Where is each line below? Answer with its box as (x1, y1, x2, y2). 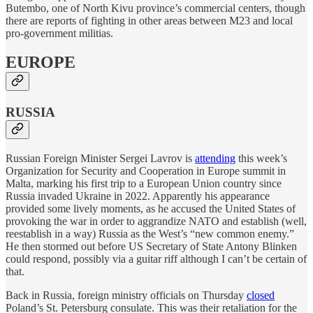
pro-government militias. (6, 27, 113, 39)
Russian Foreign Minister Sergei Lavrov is (6, 152, 195, 165)
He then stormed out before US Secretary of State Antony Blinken (6, 240, 297, 253)
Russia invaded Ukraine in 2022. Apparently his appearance (6, 190, 270, 203)
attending (195, 152, 235, 165)
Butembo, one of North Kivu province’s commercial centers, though (6, 1, 305, 14)
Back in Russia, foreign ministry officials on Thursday (6, 289, 247, 302)
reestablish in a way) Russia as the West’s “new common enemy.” (6, 228, 294, 240)
